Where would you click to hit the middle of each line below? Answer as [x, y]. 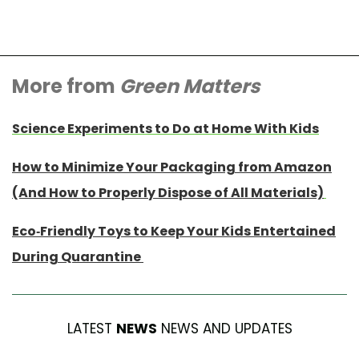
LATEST [91, 329]
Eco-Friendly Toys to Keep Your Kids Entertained [174, 232]
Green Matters [190, 87]
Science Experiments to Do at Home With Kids [165, 129]
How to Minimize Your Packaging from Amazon [172, 167]
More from [66, 87]
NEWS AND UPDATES [224, 329]
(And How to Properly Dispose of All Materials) [168, 193]
